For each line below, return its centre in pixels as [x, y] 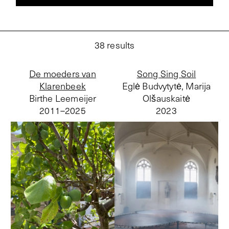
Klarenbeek [63, 86]
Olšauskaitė [166, 98]
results [121, 45]
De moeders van [63, 74]
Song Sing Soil [166, 74]
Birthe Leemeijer [63, 98]
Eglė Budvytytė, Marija [166, 86]
